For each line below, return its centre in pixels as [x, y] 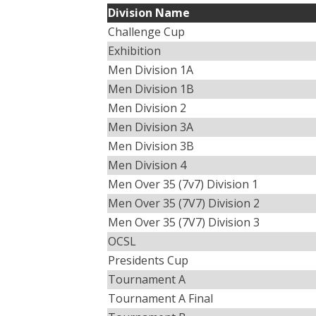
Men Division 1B [151, 89]
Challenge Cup [146, 32]
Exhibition [134, 51]
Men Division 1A [151, 70]
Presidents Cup [148, 260]
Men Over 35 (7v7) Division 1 [183, 184]
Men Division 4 [147, 165]
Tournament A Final [160, 298]
